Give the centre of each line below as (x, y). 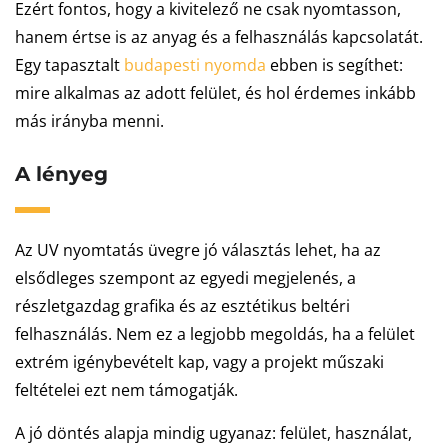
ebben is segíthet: (334, 65)
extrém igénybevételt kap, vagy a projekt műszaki (199, 362)
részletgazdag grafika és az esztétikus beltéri (182, 306)
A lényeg (61, 174)
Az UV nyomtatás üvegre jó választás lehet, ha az (198, 250)
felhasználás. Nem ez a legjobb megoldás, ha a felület (215, 334)
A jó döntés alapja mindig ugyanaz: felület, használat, (213, 433)
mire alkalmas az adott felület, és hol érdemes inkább (215, 93)
